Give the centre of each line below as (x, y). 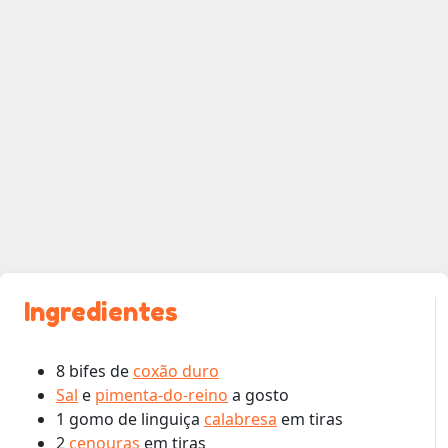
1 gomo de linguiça (130, 418)
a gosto (258, 394)
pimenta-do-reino (161, 394)
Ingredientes (101, 311)
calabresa (240, 418)
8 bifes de (94, 370)
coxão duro (176, 370)
